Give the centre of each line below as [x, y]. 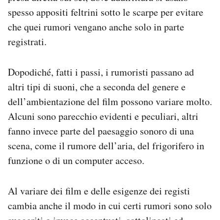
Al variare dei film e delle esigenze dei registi [99, 191]
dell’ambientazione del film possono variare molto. [110, 102]
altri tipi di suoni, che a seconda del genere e [97, 87]
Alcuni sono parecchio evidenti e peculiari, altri [103, 116]
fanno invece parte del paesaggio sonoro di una [101, 131]
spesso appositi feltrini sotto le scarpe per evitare [106, 12]
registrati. [27, 42]
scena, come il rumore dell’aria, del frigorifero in [106, 146]
